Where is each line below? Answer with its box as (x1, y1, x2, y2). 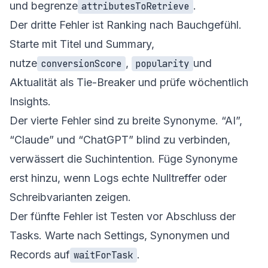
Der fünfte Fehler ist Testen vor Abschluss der (10, 209, 236, 223)
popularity (135, 57, 190, 70)
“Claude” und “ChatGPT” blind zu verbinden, (10, 133, 230, 146)
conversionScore (41, 57, 122, 70)
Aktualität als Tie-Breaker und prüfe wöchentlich (10, 75, 248, 89)
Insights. (10, 95, 51, 108)
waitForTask (74, 248, 133, 261)
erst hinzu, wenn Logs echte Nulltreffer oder (10, 171, 227, 184)
